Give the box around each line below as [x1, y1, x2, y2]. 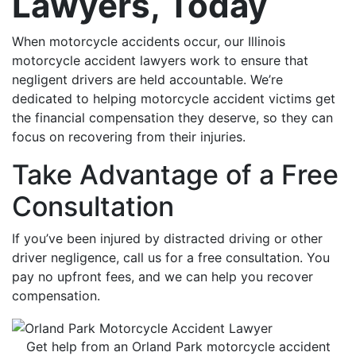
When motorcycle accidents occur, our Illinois [12, 33, 285, 49]
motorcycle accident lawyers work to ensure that [12, 52, 308, 68]
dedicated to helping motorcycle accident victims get [12, 90, 335, 106]
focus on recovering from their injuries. [12, 128, 246, 145]
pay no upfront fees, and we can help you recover [12, 268, 313, 284]
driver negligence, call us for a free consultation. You [12, 249, 330, 265]
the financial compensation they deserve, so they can [12, 109, 333, 126]
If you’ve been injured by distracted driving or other [12, 230, 323, 246]
